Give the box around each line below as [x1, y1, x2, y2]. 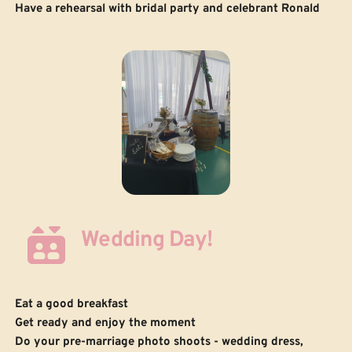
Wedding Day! [80, 225, 212, 255]
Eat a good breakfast [15, 296, 128, 312]
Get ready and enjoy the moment [15, 315, 196, 331]
